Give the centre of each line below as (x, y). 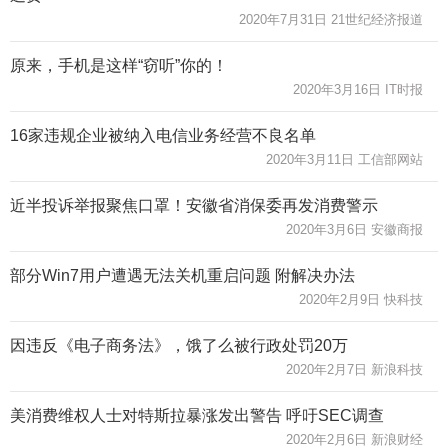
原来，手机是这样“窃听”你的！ (119, 65)
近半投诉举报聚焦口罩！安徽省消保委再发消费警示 (194, 205)
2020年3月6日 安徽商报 (354, 229)
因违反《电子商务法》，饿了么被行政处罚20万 (179, 345)
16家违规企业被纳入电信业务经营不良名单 (163, 135)
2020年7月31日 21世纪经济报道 (331, 19)
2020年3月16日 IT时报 (358, 89)
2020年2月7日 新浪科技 (354, 369)
